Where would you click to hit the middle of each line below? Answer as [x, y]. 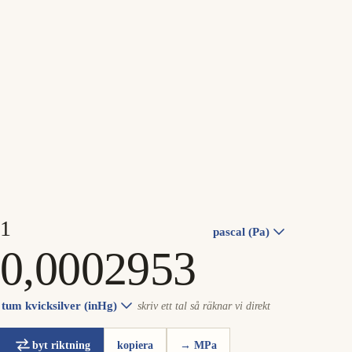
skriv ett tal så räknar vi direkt [204, 306]
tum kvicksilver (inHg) [59, 306]
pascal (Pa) [241, 232]
